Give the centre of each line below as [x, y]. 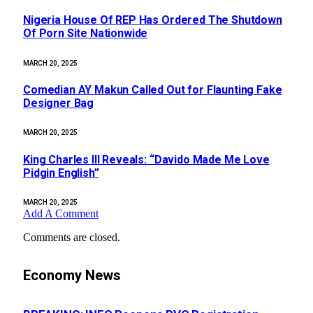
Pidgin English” [61, 173]
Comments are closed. [72, 237]
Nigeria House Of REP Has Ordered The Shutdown [153, 20]
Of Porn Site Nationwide [86, 34]
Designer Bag [59, 103]
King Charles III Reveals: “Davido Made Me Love [146, 159]
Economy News [72, 276]
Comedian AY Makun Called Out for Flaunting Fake [153, 89]
